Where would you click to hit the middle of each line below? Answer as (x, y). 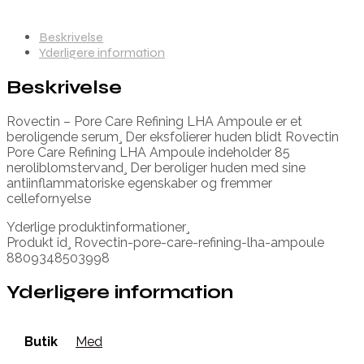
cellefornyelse (49, 198)
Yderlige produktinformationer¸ (98, 227)
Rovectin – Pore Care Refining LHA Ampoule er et (154, 121)
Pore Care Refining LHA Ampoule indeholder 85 (148, 152)
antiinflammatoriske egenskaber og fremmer (139, 183)
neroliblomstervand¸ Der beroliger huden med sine (156, 167)
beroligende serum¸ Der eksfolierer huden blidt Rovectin (173, 136)
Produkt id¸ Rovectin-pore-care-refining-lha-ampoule (165, 242)
